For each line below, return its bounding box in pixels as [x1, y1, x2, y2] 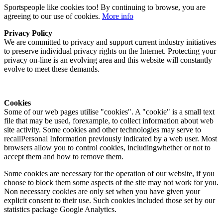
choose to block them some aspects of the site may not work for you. [4, 178, 219, 187]
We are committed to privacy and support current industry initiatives [4, 38, 216, 47]
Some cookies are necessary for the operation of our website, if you [4, 169, 215, 178]
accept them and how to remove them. [4, 152, 123, 161]
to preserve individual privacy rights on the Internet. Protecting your [4, 47, 216, 56]
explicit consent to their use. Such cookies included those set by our [4, 196, 215, 205]
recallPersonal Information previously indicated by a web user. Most [4, 134, 217, 143]
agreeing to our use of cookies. [4, 12, 102, 21]
